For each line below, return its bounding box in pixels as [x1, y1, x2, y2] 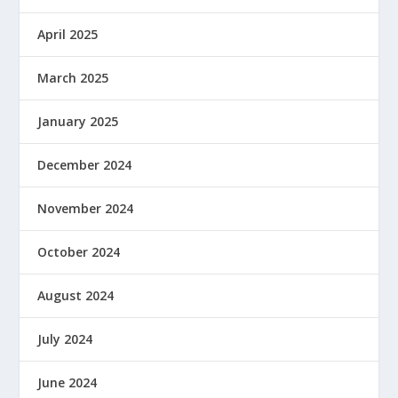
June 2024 [37, 373, 98, 391]
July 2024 [37, 330, 93, 347]
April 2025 [37, 25, 99, 43]
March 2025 [37, 68, 109, 86]
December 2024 [37, 155, 132, 173]
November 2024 [37, 199, 134, 217]
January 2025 [37, 112, 119, 130]
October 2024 [37, 243, 121, 260]
